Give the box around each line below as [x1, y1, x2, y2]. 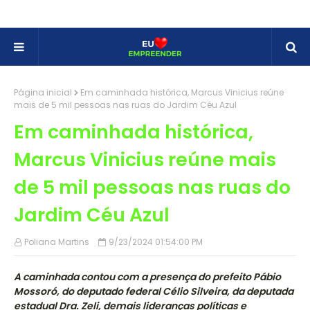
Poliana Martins [24, 236, 89, 248]
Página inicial [14, 86, 72, 98]
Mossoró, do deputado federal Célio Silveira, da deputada [14, 284, 293, 298]
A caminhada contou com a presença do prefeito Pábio [14, 270, 281, 284]
